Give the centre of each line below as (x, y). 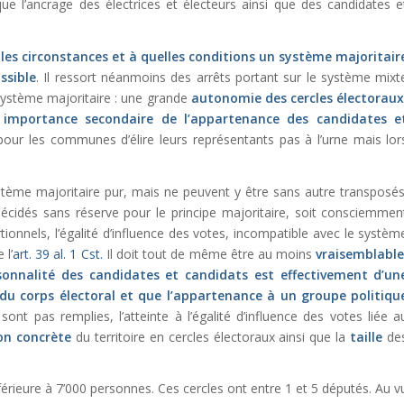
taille (367, 336)
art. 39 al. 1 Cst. (57, 253)
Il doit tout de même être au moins (209, 253)
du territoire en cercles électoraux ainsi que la (211, 336)
